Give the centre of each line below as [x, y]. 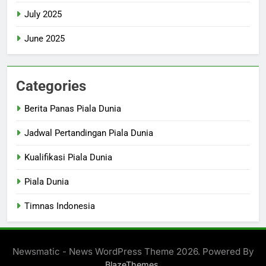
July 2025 [43, 15]
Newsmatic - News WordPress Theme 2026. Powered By [133, 252]
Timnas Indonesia [60, 206]
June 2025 [45, 39]
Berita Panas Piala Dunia [73, 109]
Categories [51, 86]
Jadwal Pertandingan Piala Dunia [89, 133]
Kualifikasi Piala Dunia [68, 158]
